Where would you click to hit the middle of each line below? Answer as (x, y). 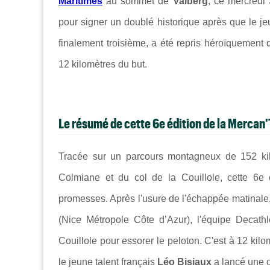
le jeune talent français (108, 262)
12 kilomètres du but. (103, 64)
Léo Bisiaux (184, 262)
